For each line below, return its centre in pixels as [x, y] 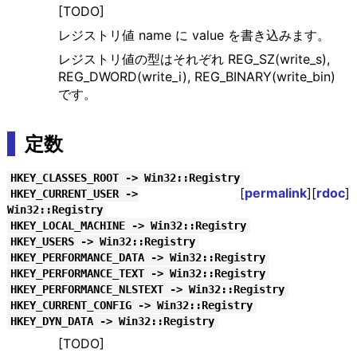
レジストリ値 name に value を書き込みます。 [194, 35]
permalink [276, 193]
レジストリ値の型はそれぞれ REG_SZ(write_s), [194, 59]
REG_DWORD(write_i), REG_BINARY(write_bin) [196, 77]
